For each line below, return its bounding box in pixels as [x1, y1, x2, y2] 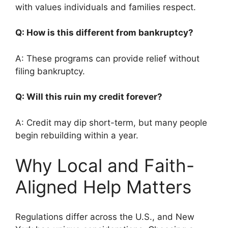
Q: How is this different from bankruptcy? [15, 27, 197, 38]
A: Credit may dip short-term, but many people [15, 117, 207, 128]
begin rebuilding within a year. [15, 130, 138, 140]
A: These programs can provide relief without [15, 53, 199, 64]
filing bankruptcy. [15, 66, 85, 76]
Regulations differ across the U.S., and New [15, 211, 194, 222]
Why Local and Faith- [15, 155, 194, 176]
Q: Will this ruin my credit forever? [15, 92, 166, 102]
